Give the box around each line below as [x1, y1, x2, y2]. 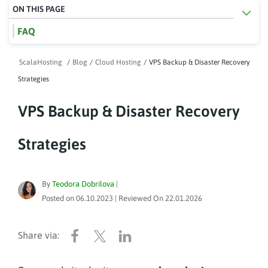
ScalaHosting [19, 58, 62, 66]
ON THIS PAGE [13, 4, 65, 14]
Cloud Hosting [95, 58, 141, 66]
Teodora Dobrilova [52, 179, 114, 188]
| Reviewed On [113, 194, 165, 203]
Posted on [42, 194, 76, 203]
